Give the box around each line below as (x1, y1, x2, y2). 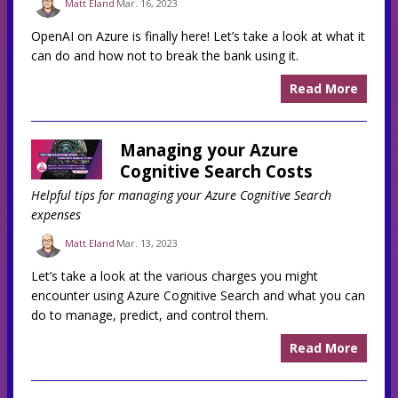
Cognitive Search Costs (120, 159, 313, 182)
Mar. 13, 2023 (116, 236, 179, 251)
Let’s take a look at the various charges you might (31, 267, 318, 284)
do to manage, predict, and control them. (31, 306, 268, 323)
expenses (31, 205, 81, 223)
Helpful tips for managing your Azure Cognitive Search (31, 186, 331, 203)
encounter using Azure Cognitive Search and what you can (31, 286, 365, 304)
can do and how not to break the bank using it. (31, 46, 298, 64)
